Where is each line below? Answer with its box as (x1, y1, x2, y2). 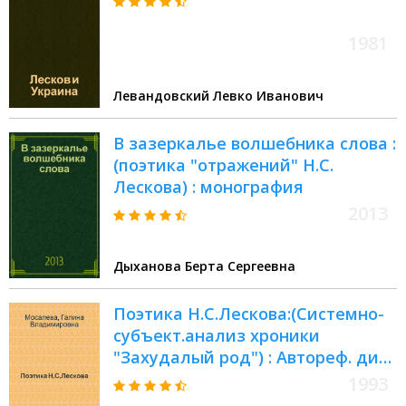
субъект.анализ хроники (113, 324, 320, 347)
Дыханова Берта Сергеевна (113, 257, 295, 275)
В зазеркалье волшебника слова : (113, 132, 396, 155)
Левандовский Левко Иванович (113, 87, 324, 105)
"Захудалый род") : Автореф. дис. (113, 346, 391, 369)
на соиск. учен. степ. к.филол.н (113, 368, 366, 391)
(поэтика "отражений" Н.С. (113, 154, 333, 177)
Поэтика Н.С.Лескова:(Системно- (113, 303, 384, 325)
